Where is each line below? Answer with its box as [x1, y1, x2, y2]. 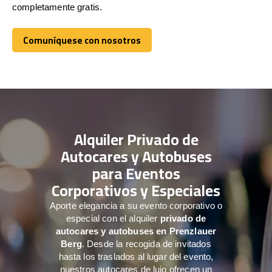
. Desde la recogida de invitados [81, 238, 211, 249]
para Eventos [92, 158, 180, 188]
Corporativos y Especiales [52, 175, 220, 205]
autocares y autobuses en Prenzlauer [55, 225, 217, 236]
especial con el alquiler [66, 212, 160, 223]
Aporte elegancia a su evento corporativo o [49, 200, 223, 211]
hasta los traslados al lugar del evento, [58, 251, 214, 262]
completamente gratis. [12, 1, 103, 12]
